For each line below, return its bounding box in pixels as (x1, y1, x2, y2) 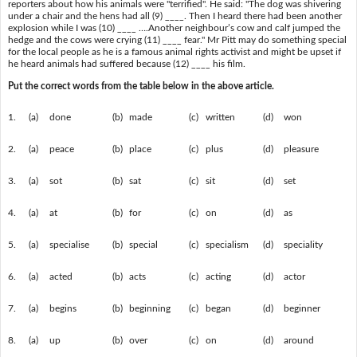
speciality (283, 240, 323, 250)
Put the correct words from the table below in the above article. (7, 80, 274, 91)
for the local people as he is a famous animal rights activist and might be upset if (7, 47, 341, 57)
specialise (49, 240, 89, 250)
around (283, 335, 314, 346)
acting (205, 272, 231, 282)
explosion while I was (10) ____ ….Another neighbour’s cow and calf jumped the (7, 23, 340, 33)
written (205, 112, 235, 123)
